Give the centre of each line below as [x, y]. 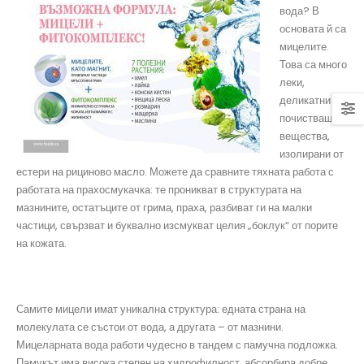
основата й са [313, 29]
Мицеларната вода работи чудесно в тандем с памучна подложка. [177, 345]
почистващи [309, 119]
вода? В [299, 11]
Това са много [313, 65]
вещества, [305, 136]
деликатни [305, 101]
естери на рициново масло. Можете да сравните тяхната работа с [175, 172]
